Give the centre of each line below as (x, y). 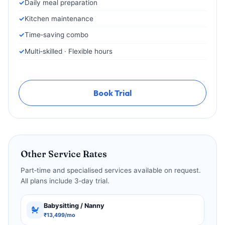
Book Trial (113, 93)
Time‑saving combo (57, 35)
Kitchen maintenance (59, 19)
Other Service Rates (64, 154)
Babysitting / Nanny (74, 205)
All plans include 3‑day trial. (65, 181)
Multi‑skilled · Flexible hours (69, 51)
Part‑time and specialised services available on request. (111, 171)
